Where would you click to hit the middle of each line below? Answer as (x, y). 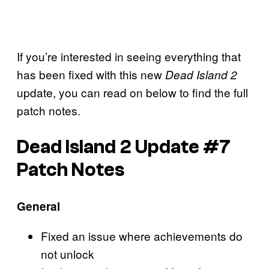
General (38, 207)
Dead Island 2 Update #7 (124, 147)
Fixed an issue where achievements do (142, 236)
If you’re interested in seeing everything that (129, 56)
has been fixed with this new (91, 74)
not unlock (68, 254)
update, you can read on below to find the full (132, 92)
